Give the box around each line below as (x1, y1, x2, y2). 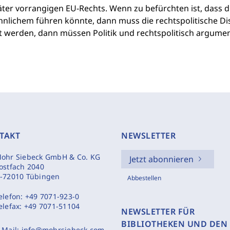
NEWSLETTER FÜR (121, 206, 195, 217)
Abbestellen (127, 173, 161, 182)
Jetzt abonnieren (129, 154, 194, 165)
